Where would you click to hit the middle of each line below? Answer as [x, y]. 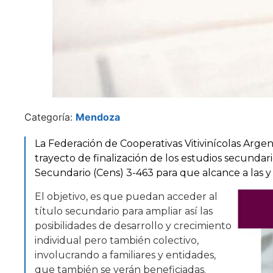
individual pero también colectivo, [117, 240]
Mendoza [98, 117]
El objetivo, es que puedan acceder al [126, 196]
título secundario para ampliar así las [124, 211]
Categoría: [50, 117]
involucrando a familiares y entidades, [125, 255]
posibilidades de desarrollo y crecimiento [133, 225]
